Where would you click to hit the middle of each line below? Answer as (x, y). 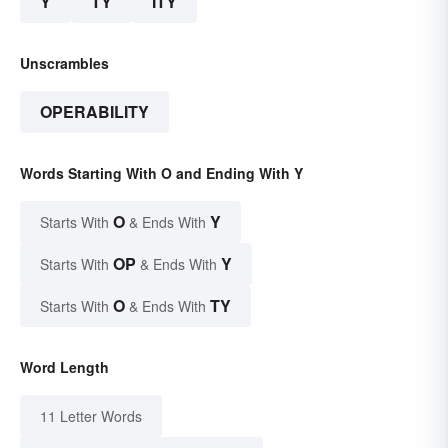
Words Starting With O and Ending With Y (161, 172)
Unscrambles (64, 62)
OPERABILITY (94, 111)
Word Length (64, 366)
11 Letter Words (91, 415)
